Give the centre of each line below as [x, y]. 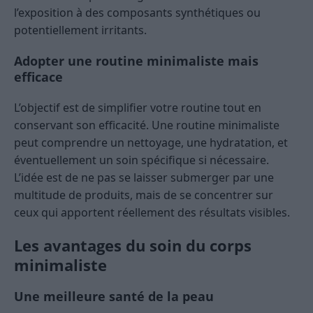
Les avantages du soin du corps [133, 246]
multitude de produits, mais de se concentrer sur [144, 195]
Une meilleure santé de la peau [114, 297]
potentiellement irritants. [80, 30]
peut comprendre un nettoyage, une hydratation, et [151, 143]
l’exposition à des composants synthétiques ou [137, 13]
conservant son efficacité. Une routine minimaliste [147, 125]
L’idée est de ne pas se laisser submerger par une [144, 178]
